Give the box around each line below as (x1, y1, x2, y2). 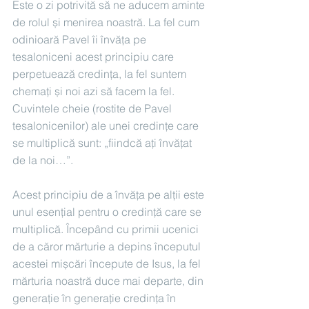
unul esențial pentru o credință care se (12, 205, 204, 219)
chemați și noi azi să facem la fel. (12, 84, 177, 99)
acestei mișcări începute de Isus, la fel (12, 257, 203, 271)
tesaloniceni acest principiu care (12, 50, 177, 64)
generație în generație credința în (12, 291, 179, 306)
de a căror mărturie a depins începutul (12, 239, 203, 254)
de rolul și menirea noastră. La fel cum (12, 15, 202, 30)
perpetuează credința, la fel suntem (12, 67, 189, 81)
